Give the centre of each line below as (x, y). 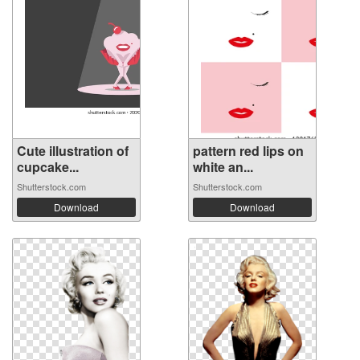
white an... (223, 167)
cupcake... (48, 167)
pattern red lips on (248, 151)
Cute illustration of (73, 151)
